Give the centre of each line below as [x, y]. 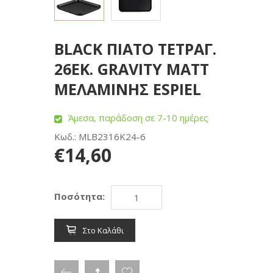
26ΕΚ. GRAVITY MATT [132, 69]
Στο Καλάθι [103, 230]
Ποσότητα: [80, 196]
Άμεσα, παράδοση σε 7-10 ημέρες [138, 118]
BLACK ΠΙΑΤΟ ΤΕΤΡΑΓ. [135, 49]
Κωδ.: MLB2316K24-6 [100, 136]
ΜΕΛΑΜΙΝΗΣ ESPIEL [128, 89]
